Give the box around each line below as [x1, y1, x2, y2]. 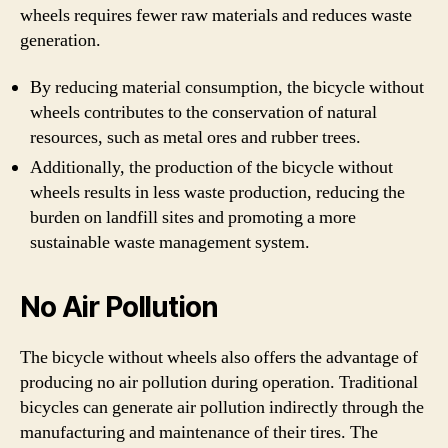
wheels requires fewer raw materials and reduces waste [20, 3, 412, 27]
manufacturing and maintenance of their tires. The [20, 421, 378, 444]
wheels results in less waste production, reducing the [30, 181, 405, 204]
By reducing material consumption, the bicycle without [30, 76, 424, 99]
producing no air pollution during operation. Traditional [20, 371, 418, 394]
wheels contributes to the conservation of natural [30, 101, 377, 124]
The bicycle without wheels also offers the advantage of [20, 346, 418, 369]
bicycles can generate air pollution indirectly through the [20, 396, 424, 419]
